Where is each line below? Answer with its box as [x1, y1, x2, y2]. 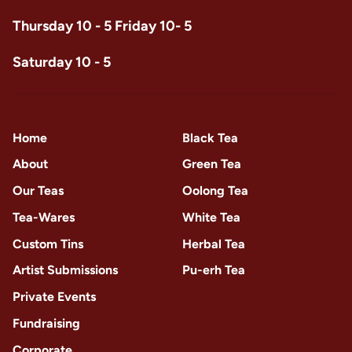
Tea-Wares [13, 209, 75, 225]
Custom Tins [13, 236, 83, 251]
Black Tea [182, 130, 238, 145]
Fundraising [13, 315, 80, 331]
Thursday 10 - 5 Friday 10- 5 [13, 17, 192, 35]
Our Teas [13, 183, 64, 198]
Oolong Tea [182, 183, 248, 198]
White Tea [182, 209, 240, 225]
